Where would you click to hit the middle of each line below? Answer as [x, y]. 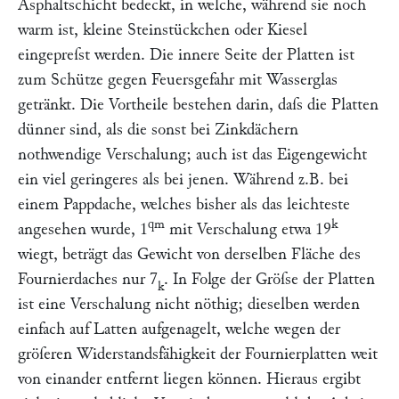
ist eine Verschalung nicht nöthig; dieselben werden [189, 304]
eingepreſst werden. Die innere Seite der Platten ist [186, 55]
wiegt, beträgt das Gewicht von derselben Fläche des [189, 254]
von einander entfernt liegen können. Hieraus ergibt [189, 379]
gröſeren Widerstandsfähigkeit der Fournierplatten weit [198, 354]
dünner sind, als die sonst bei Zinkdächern [158, 130]
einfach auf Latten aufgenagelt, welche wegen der [179, 329]
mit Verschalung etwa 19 [248, 229]
